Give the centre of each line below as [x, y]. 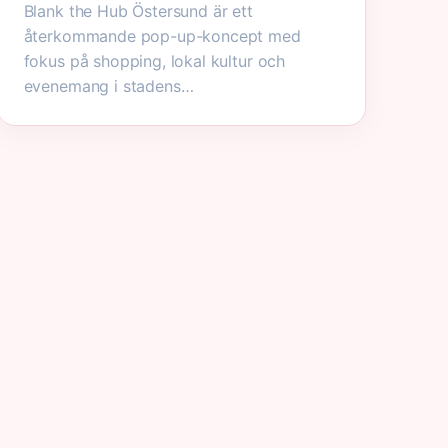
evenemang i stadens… [108, 86]
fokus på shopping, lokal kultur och [154, 61]
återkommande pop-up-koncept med [162, 36]
